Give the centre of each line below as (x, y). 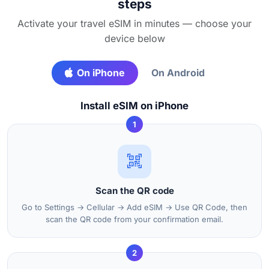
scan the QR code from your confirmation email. (134, 219)
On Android (178, 72)
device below (134, 38)
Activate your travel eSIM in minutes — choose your (134, 23)
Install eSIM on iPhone (134, 105)
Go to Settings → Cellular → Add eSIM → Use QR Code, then (134, 207)
